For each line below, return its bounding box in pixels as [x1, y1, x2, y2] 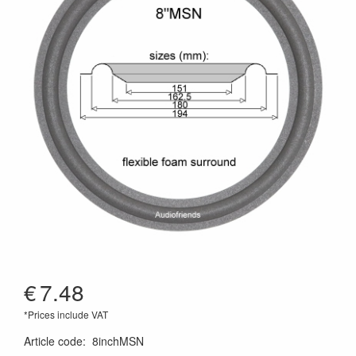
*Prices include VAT [24, 308, 108, 321]
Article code [24, 333, 83, 349]
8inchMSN [92, 333, 144, 349]
